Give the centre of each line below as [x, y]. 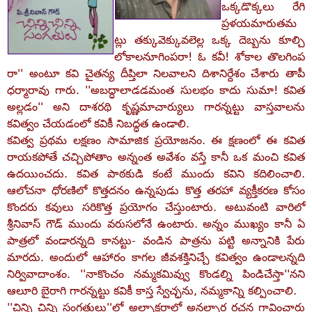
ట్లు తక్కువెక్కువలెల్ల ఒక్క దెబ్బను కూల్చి [210, 40]
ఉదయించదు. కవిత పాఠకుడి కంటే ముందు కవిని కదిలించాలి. [156, 174]
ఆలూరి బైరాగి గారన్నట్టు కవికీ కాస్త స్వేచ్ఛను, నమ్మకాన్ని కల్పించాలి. [152, 291]
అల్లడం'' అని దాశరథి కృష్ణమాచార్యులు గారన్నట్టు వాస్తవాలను [156, 107]
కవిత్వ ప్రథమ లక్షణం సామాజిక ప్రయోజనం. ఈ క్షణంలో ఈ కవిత [156, 140]
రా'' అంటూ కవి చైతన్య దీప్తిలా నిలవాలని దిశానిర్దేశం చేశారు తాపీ [156, 73]
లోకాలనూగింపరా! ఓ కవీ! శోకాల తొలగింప [210, 57]
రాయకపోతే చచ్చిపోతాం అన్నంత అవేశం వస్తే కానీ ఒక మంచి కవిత [156, 157]
